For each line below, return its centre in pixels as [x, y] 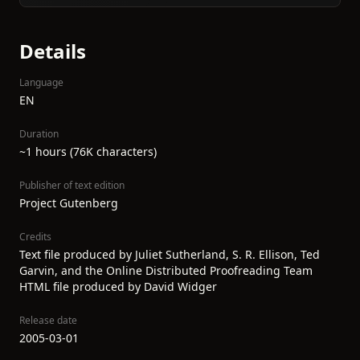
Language [41, 82]
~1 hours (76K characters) [88, 151]
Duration [39, 134]
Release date [48, 320]
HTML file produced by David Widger [118, 286]
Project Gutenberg [69, 203]
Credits [35, 237]
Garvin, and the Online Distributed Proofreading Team [166, 270]
